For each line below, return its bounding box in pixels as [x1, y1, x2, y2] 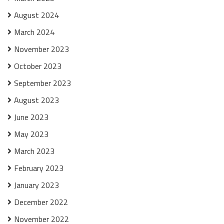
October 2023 [14, 60, 61, 72]
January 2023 [14, 179, 59, 191]
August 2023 [14, 94, 59, 106]
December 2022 [14, 196, 68, 208]
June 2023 [14, 111, 48, 123]
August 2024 [14, 9, 59, 21]
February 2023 [14, 162, 63, 174]
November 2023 [14, 43, 69, 55]
